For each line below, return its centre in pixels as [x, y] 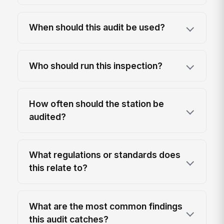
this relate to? [58, 168]
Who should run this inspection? [96, 65]
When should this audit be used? [97, 27]
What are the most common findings [106, 206]
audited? [48, 116]
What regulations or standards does [105, 155]
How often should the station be [97, 103]
